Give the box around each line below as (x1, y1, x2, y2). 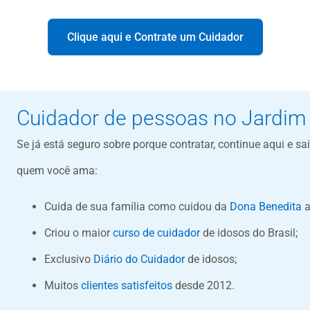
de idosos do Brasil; (199, 226, 298, 240)
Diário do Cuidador (93, 253, 185, 266)
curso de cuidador (112, 226, 200, 240)
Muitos (44, 279, 81, 293)
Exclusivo (44, 253, 93, 266)
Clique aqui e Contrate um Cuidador (66, 30, 244, 44)
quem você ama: (16, 164, 98, 178)
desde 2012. (172, 279, 235, 293)
